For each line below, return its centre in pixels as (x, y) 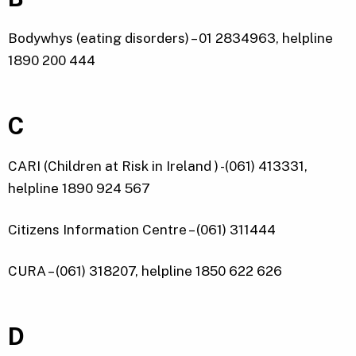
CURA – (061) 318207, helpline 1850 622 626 (145, 271)
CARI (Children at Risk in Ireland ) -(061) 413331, (158, 166)
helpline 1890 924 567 (79, 189)
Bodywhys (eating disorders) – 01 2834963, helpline (170, 39)
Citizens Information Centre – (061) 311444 (142, 230)
